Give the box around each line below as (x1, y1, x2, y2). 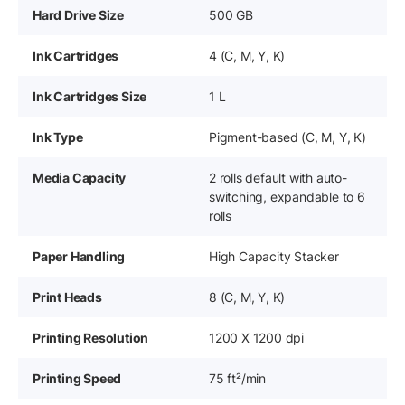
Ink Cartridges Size (33, 89, 147, 104)
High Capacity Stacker (209, 249, 339, 264)
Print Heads (33, 289, 102, 305)
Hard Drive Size (33, 7, 124, 23)
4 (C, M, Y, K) (209, 48, 286, 63)
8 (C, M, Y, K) (209, 289, 286, 305)
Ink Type (33, 129, 83, 145)
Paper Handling (33, 249, 126, 264)
